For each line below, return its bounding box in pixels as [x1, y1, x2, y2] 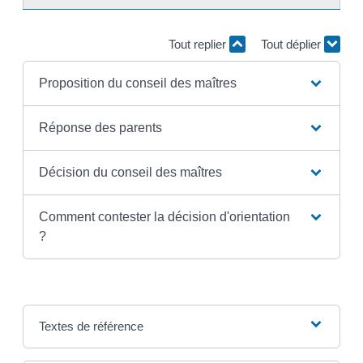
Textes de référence [39, 319, 144, 334]
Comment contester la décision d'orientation [39, 210, 291, 224]
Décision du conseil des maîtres [39, 165, 223, 180]
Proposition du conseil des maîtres [39, 76, 237, 91]
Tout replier [168, 36, 229, 51]
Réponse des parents [39, 121, 163, 135]
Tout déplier [260, 36, 324, 51]
